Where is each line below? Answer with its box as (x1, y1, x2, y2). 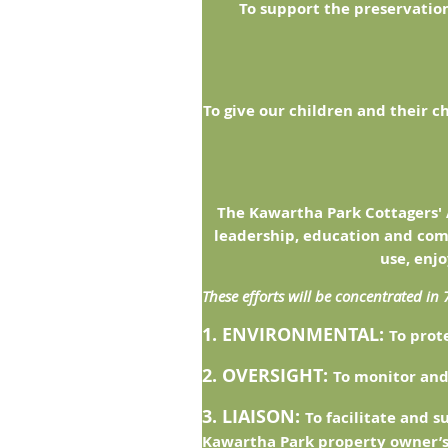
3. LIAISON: (202, 404, 305, 429)
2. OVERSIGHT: (202, 363, 333, 388)
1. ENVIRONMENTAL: (202, 322, 389, 347)
